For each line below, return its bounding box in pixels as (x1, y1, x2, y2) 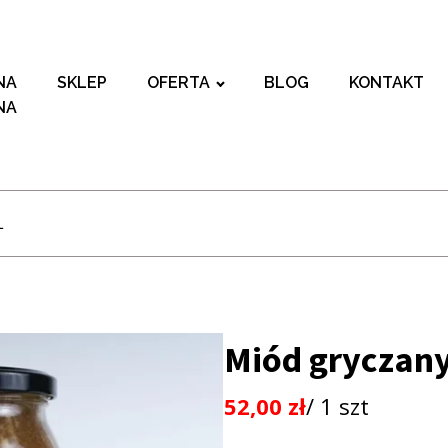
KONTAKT (348, 73, 424, 92)
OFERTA (147, 73, 211, 92)
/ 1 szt (306, 391, 369, 421)
